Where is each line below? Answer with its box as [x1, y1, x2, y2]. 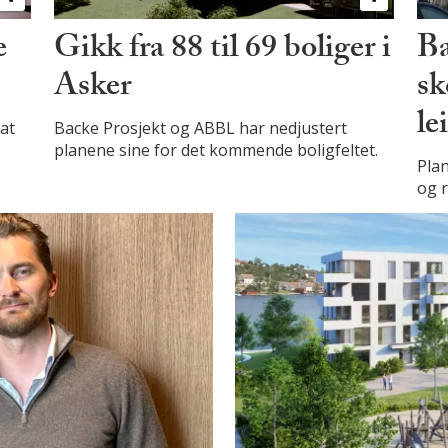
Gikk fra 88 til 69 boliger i [53, 23, 391, 78]
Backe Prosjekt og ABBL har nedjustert [53, 116, 347, 139]
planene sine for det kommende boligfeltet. [53, 138, 378, 161]
